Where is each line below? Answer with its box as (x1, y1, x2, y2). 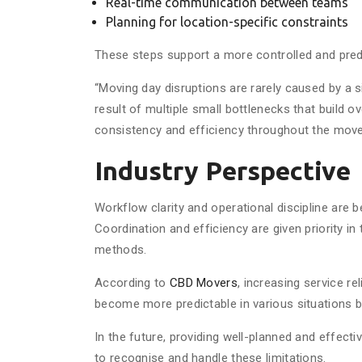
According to (95, 276, 170, 290)
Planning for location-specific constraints (106, 15, 348, 29)
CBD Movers (169, 276, 238, 290)
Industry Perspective (95, 156, 351, 185)
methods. (95, 242, 147, 257)
